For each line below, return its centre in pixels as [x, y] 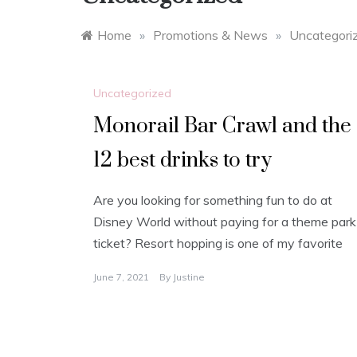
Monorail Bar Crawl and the [222, 127]
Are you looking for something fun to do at [213, 200]
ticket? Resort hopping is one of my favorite [218, 243]
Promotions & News [210, 35]
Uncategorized [132, 94]
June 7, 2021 [121, 277]
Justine [189, 277]
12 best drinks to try [182, 161]
